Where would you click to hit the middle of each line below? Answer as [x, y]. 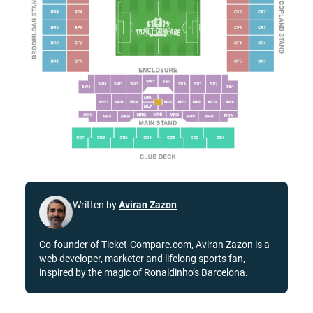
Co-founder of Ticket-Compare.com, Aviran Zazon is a [154, 244]
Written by [96, 204]
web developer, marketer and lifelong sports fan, [142, 258]
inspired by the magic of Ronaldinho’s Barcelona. [144, 272]
